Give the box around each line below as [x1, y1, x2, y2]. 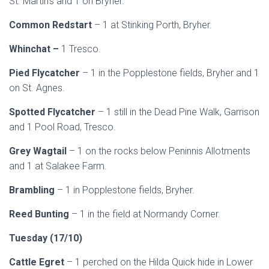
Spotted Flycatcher [9, 106, 98, 118]
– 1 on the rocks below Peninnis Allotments [69, 145, 250, 157]
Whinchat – [9, 43, 59, 55]
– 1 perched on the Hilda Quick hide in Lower [67, 256, 253, 268]
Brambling [9, 184, 57, 196]
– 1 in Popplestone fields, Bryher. [57, 184, 195, 196]
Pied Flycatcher [9, 67, 82, 79]
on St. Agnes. [9, 82, 65, 94]
